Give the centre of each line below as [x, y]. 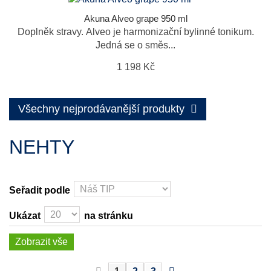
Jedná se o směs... [135, 45]
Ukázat [25, 216]
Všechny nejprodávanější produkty [101, 109]
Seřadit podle [40, 190]
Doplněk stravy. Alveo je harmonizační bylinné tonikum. [135, 32]
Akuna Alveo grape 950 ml [135, 18]
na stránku [109, 216]
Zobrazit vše [41, 242]
